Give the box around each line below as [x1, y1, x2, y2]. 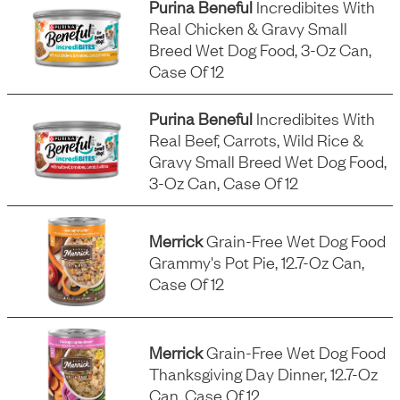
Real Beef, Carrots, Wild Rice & [149, 129, 364, 150]
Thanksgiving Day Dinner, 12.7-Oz [149, 362, 379, 384]
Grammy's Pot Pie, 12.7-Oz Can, [149, 251, 365, 272]
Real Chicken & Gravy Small [149, 17, 348, 38]
